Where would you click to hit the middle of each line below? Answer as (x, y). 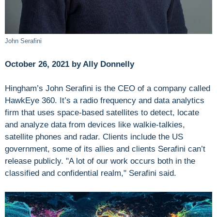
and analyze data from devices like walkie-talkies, (95, 125)
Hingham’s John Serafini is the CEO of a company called (108, 89)
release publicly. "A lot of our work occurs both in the (100, 161)
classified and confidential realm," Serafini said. (91, 173)
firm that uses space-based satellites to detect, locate (102, 113)
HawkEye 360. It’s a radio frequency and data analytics (105, 101)
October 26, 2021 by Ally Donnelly (70, 64)
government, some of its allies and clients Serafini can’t (105, 149)
